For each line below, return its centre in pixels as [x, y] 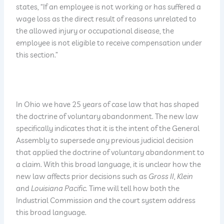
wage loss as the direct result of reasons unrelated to [106, 19]
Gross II [161, 176]
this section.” [37, 55]
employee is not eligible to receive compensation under [109, 43]
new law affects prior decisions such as [82, 176]
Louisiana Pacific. [59, 188]
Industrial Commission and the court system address [106, 200]
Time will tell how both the [134, 188]
